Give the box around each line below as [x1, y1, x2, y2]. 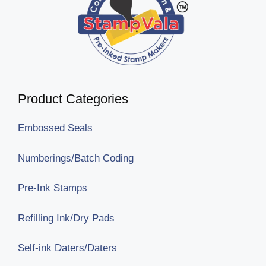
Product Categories [18, 91, 128, 107]
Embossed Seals [18, 122, 93, 134]
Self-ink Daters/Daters [18, 242, 117, 254]
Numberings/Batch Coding [18, 152, 134, 164]
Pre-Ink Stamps [18, 182, 87, 194]
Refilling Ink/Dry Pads [18, 212, 115, 224]
